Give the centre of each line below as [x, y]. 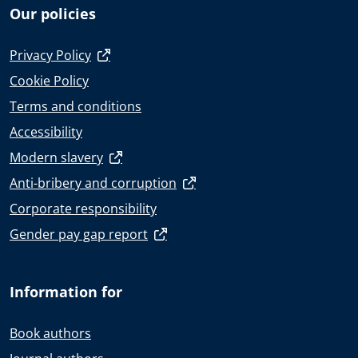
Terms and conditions [76, 106]
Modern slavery [56, 157]
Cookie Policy [49, 80]
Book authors [50, 333]
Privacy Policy [50, 55]
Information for [66, 291]
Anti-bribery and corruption [93, 183]
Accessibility [46, 131]
